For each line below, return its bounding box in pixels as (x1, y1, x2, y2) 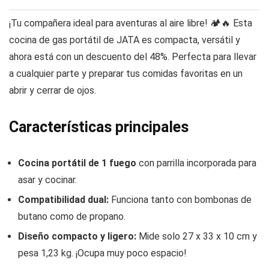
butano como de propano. (18, 211, 125, 223)
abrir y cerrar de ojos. (9, 85, 96, 97)
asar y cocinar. (18, 174, 77, 186)
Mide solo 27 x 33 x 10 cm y (136, 231, 257, 243)
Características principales (9, 118, 189, 136)
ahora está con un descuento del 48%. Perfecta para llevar (9, 51, 256, 63)
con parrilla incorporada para (136, 157, 256, 169)
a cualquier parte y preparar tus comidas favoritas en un (9, 68, 243, 80)
